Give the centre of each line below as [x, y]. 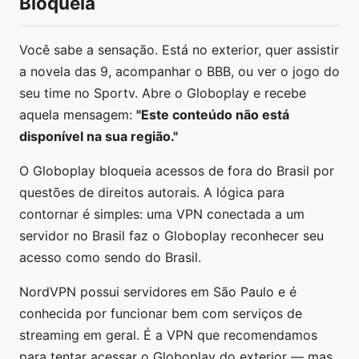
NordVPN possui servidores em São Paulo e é [158, 292]
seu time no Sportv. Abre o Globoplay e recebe [163, 93]
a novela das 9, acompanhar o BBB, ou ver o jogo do [179, 71]
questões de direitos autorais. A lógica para [152, 192]
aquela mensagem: [78, 115]
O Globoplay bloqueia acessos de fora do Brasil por [177, 171]
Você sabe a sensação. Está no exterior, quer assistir [179, 50]
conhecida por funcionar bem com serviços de [161, 313]
